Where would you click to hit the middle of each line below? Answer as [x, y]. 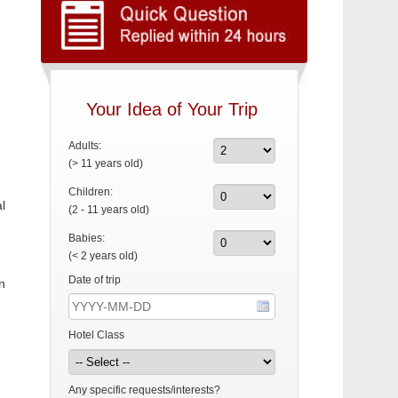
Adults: [85, 146]
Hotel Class [96, 335]
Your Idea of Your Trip [172, 109]
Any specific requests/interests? [144, 390]
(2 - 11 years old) [109, 210]
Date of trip [95, 280]
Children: [91, 192]
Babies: [87, 238]
